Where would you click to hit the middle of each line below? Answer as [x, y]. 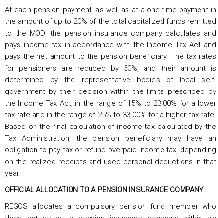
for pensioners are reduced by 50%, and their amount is [110, 68]
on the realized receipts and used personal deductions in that [110, 161]
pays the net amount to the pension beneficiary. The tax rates [110, 56]
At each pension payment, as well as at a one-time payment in [110, 9]
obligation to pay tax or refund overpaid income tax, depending [110, 150]
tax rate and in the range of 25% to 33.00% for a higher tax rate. [110, 115]
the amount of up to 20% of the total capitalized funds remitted [110, 21]
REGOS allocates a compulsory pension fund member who [110, 206]
